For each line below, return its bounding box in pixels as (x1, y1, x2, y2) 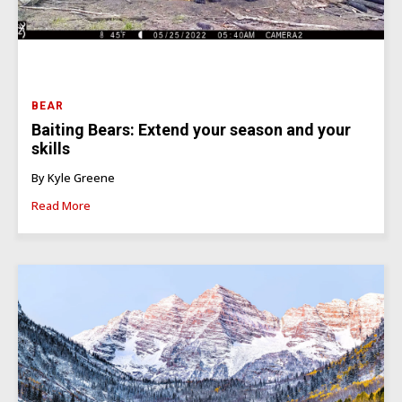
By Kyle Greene (31, 169, 115, 186)
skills (31, 139, 70, 159)
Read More (31, 197, 91, 214)
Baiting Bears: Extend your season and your (31, 120, 351, 140)
